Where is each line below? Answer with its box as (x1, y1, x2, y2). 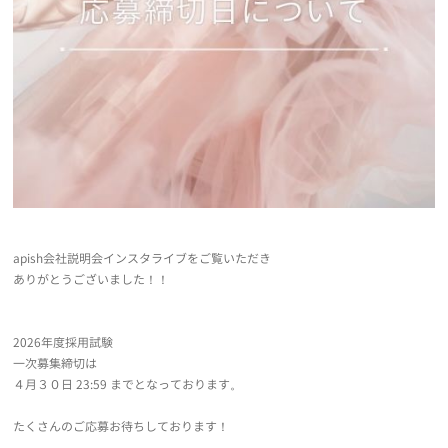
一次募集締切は (13, 354, 98, 372)
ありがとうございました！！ (13, 270, 170, 288)
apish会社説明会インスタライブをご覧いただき (13, 249, 272, 267)
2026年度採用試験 (13, 333, 114, 351)
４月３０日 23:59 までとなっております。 (13, 375, 243, 393)
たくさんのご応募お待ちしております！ (13, 417, 230, 435)
